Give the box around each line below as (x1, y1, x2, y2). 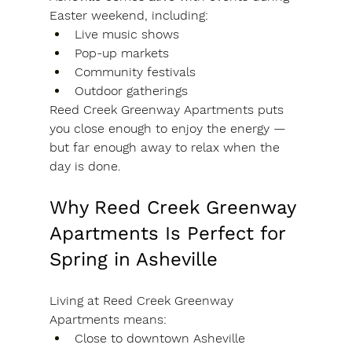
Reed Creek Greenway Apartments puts (49, 102, 288, 118)
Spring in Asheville (49, 248, 218, 271)
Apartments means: (49, 312, 167, 328)
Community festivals (74, 64, 196, 80)
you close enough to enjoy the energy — (49, 121, 290, 137)
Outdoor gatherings (74, 83, 188, 99)
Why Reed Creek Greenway (49, 196, 302, 219)
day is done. (49, 159, 121, 174)
